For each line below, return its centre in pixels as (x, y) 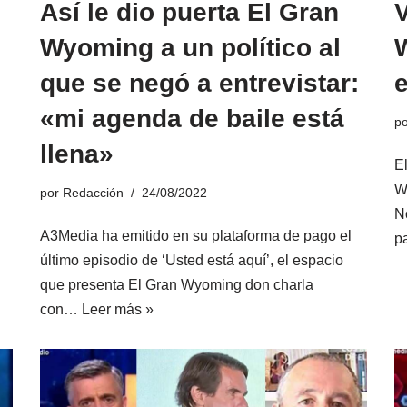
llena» (77, 154)
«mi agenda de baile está (192, 119)
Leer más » (118, 310)
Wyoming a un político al (190, 48)
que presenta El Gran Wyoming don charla (177, 285)
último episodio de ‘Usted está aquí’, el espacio (192, 261)
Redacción (93, 193)
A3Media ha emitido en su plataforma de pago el (196, 236)
